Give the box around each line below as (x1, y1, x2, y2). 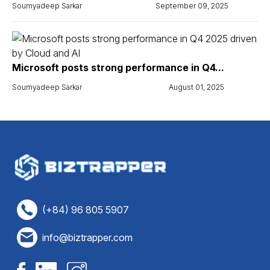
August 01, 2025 (169, 83, 224, 92)
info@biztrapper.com (42, 231, 133, 243)
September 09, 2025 (155, 1, 228, 10)
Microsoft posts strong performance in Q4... (12, 61, 224, 74)
